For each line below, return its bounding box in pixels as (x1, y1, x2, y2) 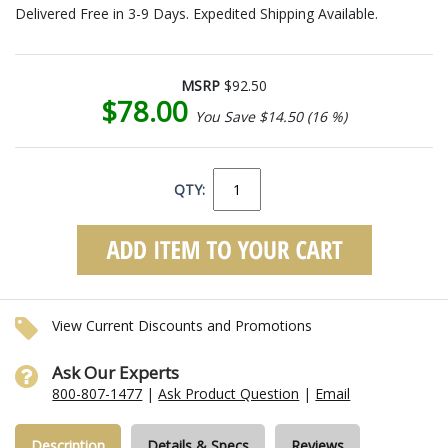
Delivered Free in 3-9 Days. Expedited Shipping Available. (15, 3, 378, 23)
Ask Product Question (158, 383, 300, 403)
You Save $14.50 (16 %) (195, 106, 347, 126)
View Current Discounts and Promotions (52, 315, 313, 335)
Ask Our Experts (52, 360, 180, 384)
